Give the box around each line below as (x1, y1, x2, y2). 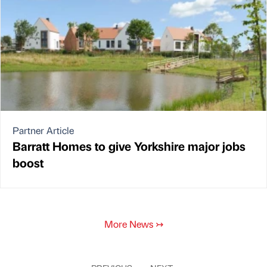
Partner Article (13, 123, 74, 136)
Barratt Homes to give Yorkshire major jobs (13, 137, 246, 154)
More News (104, 217, 156, 230)
